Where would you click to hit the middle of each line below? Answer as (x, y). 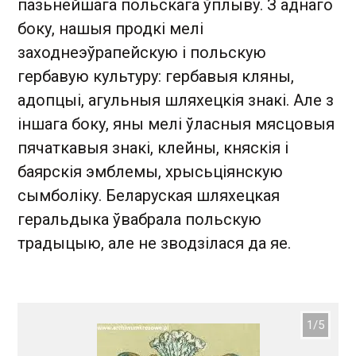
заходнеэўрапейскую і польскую (142, 52)
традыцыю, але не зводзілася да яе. (154, 243)
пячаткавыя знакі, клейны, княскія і (153, 148)
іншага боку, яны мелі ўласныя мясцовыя (176, 124)
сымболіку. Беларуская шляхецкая (149, 195)
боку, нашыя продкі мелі (110, 29)
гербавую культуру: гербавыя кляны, (156, 76)
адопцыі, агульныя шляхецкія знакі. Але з (176, 100)
